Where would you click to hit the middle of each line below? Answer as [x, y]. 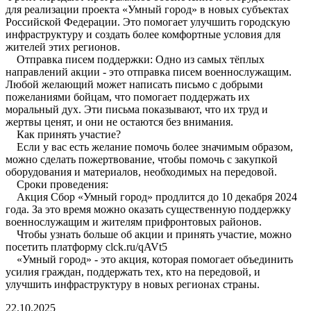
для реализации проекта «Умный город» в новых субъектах [147, 10]
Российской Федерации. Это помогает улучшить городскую [148, 22]
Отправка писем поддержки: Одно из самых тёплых [135, 60]
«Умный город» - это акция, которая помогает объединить [149, 260]
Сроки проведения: [57, 185]
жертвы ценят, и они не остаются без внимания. [119, 122]
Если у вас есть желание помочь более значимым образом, [149, 147]
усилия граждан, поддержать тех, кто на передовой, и [133, 272]
